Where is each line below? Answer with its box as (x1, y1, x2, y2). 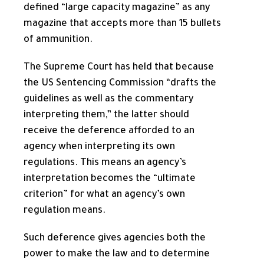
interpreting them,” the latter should (24, 110, 189, 121)
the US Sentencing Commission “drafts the (24, 78, 216, 89)
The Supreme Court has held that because (24, 62, 214, 73)
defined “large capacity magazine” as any (24, 2, 210, 14)
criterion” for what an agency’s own (24, 189, 185, 200)
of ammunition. (24, 34, 93, 45)
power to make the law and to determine (24, 249, 210, 260)
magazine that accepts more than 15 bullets (24, 18, 221, 29)
